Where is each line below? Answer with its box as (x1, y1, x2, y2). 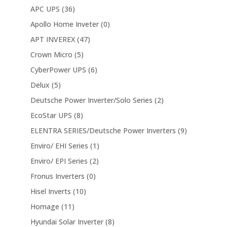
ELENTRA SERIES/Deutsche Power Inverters (30, 125, 176, 135)
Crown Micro (30, 49, 72, 59)
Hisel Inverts (30, 186, 71, 196)
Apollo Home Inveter (30, 19, 99, 29)
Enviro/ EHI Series (30, 140, 88, 150)
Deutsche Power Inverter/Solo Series (30, 95, 153, 105)
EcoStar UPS (30, 110, 72, 120)
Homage (30, 201, 59, 211)
